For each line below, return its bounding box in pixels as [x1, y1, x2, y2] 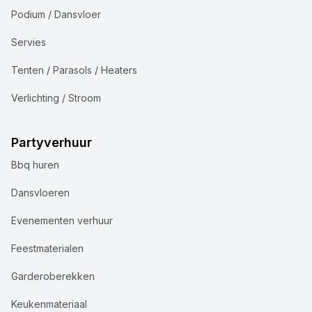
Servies [11, 36, 46, 48]
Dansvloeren [11, 186, 70, 198]
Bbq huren [11, 158, 59, 171]
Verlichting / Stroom [11, 91, 101, 104]
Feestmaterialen [11, 242, 84, 254]
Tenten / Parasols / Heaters [11, 63, 137, 76]
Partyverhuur [11, 134, 92, 150]
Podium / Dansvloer [11, 8, 101, 20]
